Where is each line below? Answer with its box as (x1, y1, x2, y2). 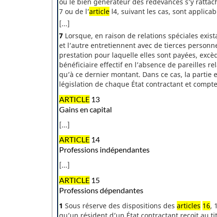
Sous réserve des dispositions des (63, 201, 177, 211)
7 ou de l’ (59, 6, 89, 16)
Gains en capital (59, 105, 112, 114)
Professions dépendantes (59, 186, 143, 195)
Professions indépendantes (59, 145, 150, 155)
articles (177, 201, 201, 211)
